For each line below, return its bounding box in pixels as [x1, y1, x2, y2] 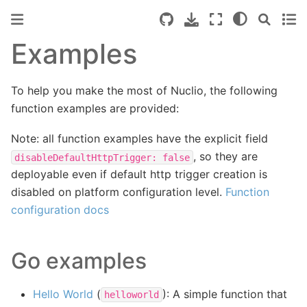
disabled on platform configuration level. [11, 185, 225, 199]
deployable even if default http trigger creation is [11, 167, 267, 182]
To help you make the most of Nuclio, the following [11, 83, 278, 97]
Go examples [11, 247, 147, 275]
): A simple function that [162, 286, 287, 301]
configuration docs [11, 203, 109, 217]
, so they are [193, 149, 258, 164]
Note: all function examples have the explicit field [11, 132, 268, 146]
